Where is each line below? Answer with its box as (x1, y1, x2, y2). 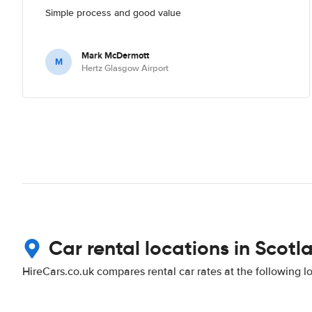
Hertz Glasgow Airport (81, 62, 169, 74)
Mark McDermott (81, 48, 149, 62)
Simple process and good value (45, 6, 181, 19)
